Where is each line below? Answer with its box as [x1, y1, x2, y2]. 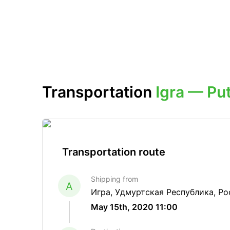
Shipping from [91, 175, 138, 183]
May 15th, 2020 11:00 [91, 202, 178, 212]
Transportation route [62, 146, 165, 158]
